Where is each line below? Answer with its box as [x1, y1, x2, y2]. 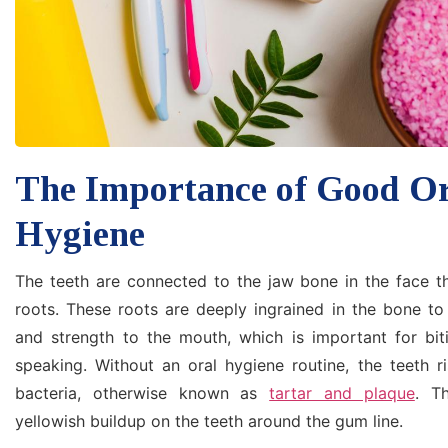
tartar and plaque [269, 382, 415, 403]
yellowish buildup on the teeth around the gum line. [15, 410, 403, 431]
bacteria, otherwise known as [15, 382, 270, 403]
